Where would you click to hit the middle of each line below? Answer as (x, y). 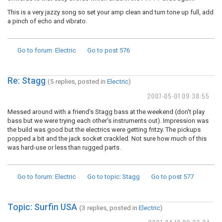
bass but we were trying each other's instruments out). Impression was (108, 121)
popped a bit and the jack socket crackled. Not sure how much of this (107, 139)
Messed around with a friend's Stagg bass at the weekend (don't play (106, 112)
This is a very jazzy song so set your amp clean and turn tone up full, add (111, 12)
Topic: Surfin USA (42, 207)
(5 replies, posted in (77, 81)
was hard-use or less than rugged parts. (64, 147)
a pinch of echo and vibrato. (47, 21)
